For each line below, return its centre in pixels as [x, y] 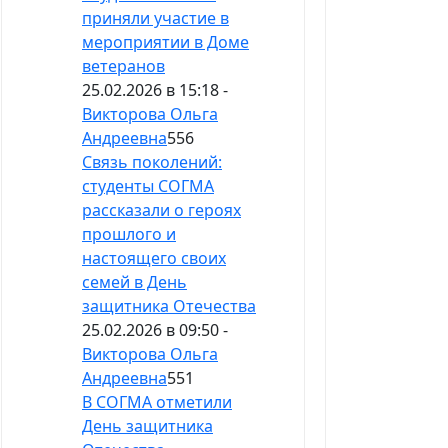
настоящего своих [154, 258]
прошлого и [129, 234]
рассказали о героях [161, 210]
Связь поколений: [152, 162]
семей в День [134, 282]
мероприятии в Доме [165, 42]
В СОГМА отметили [157, 402]
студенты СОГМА [148, 186]
